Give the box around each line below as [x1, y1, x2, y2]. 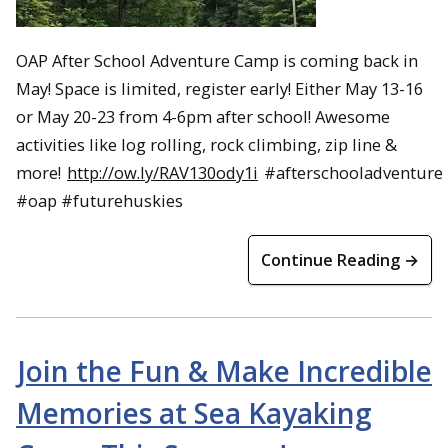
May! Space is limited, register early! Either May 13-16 [16, 77, 423, 101]
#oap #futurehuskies [16, 189, 183, 213]
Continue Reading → [261, 249, 419, 272]
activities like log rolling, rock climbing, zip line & [16, 133, 397, 157]
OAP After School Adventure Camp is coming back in [16, 49, 418, 73]
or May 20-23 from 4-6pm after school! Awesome [16, 105, 390, 129]
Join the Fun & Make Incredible [18, 352, 432, 391]
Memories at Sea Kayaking [16, 394, 372, 433]
